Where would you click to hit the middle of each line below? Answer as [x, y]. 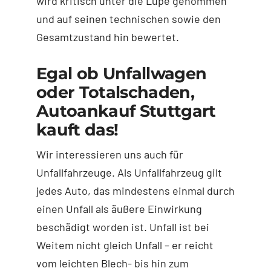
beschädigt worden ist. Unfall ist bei [122, 227]
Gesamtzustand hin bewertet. [107, 37]
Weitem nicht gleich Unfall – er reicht [125, 245]
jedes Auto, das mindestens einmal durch [135, 190]
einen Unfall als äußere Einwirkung [119, 208]
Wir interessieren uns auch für [109, 154]
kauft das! [77, 129]
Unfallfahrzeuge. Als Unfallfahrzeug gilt [129, 172]
